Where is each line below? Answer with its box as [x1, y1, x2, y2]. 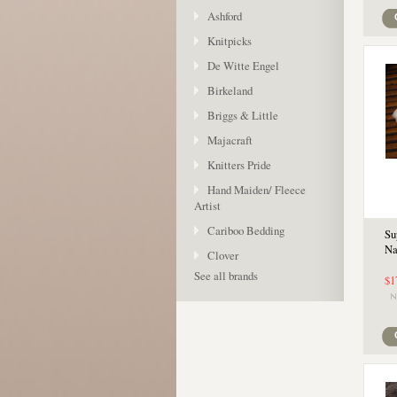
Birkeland [207, 82, 253, 98]
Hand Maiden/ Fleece [207, 182, 306, 198]
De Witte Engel [207, 58, 279, 74]
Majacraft [207, 132, 253, 148]
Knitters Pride [207, 157, 271, 173]
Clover [207, 247, 238, 263]
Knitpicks [207, 33, 252, 49]
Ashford [207, 8, 242, 24]
